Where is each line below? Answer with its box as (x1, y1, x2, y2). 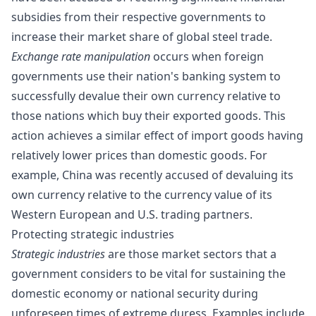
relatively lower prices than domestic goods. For (11, 147, 267, 164)
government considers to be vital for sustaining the (11, 266, 286, 282)
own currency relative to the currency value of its (11, 187, 272, 203)
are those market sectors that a (108, 246, 276, 262)
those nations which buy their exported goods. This (11, 108, 286, 124)
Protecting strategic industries (11, 226, 174, 243)
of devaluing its (209, 167, 293, 183)
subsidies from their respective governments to (11, 9, 266, 25)
